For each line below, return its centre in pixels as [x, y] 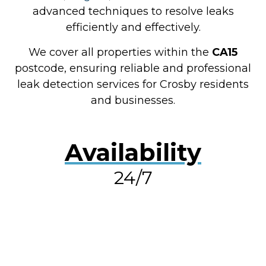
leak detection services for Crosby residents [133, 84]
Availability [133, 153]
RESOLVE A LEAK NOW [133, 230]
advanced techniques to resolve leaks [133, 12]
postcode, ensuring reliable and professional [133, 68]
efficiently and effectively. [133, 28]
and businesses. [133, 100]
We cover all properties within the [120, 52]
